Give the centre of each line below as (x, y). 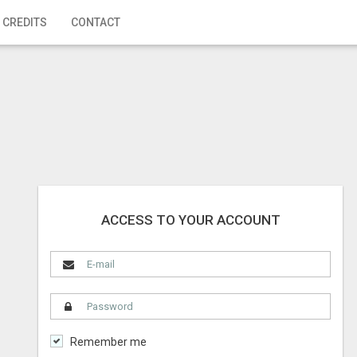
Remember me (108, 342)
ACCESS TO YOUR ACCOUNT (190, 220)
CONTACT (96, 22)
